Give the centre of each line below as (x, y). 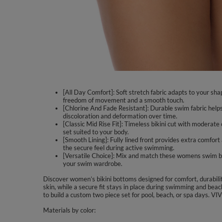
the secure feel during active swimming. (119, 148)
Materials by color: (69, 210)
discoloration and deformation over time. (120, 116)
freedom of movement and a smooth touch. (124, 100)
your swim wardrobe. (93, 164)
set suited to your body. (96, 132)
